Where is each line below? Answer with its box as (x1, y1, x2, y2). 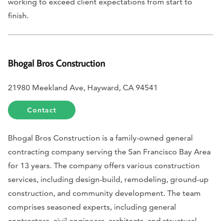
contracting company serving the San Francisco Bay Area (8, 147, 211, 157)
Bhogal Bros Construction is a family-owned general (8, 133, 193, 143)
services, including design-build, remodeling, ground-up (8, 175, 209, 184)
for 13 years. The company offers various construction (8, 161, 200, 171)
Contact (27, 106, 57, 115)
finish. (8, 11, 31, 21)
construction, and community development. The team (8, 188, 201, 198)
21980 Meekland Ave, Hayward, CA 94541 (8, 83, 158, 93)
